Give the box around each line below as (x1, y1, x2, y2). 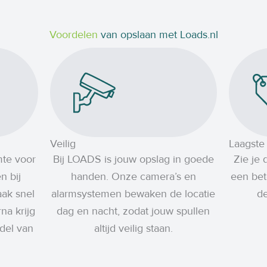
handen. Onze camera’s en (70, 170, 196, 183)
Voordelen (49, 28, 98, 41)
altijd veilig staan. (94, 222, 173, 235)
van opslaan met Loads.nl (97, 28, 218, 41)
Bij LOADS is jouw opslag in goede (52, 153, 214, 166)
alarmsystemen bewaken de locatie (51, 187, 216, 200)
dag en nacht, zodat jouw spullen (57, 204, 210, 218)
